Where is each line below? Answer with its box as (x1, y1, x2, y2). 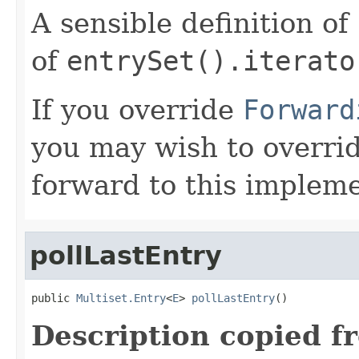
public (31, 291, 76, 305)
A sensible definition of (31, 6, 357, 39)
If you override (31, 93, 243, 126)
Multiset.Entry (76, 291, 166, 305)
